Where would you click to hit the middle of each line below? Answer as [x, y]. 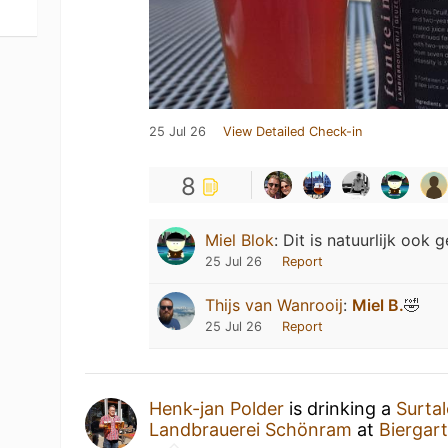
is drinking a [340, 408]
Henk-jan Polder [217, 408]
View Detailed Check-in [293, 131]
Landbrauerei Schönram [251, 429]
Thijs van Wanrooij [274, 305]
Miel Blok [240, 240]
